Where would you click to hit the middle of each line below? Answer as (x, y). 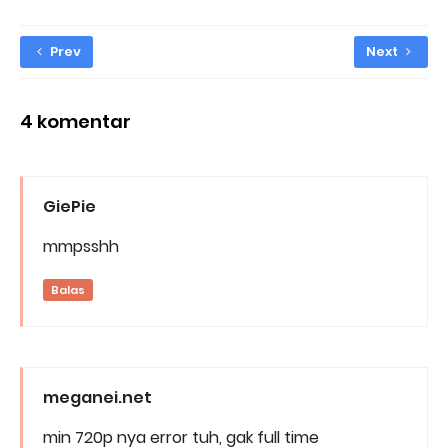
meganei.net (97, 398)
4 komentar (75, 121)
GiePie (69, 207)
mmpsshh (81, 247)
